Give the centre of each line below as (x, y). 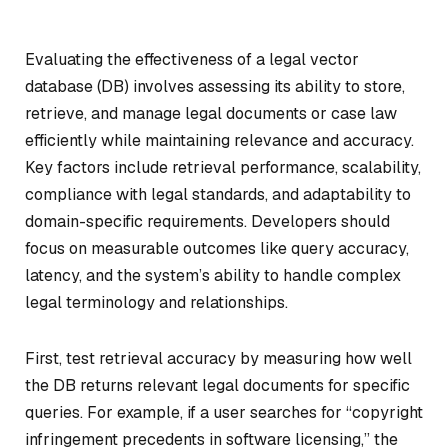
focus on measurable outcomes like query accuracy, (217, 248)
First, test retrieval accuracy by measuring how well (218, 358)
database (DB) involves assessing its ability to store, (215, 86)
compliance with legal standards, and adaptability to (218, 194)
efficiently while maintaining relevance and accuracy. (219, 140)
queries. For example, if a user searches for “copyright (224, 412)
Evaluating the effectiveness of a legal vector (192, 59)
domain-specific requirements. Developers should (207, 221)
